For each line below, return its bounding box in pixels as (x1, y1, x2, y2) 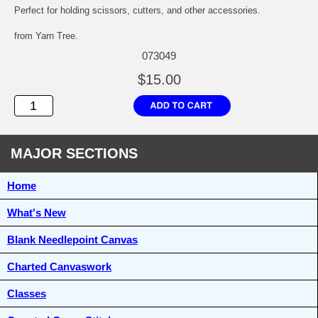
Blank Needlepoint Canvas (7, 234, 138, 246)
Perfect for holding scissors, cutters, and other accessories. (14, 5, 261, 16)
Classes (7, 287, 46, 300)
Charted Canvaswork (7, 261, 111, 273)
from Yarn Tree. (14, 31, 78, 42)
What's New (7, 207, 66, 219)
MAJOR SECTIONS (11, 146, 138, 162)
